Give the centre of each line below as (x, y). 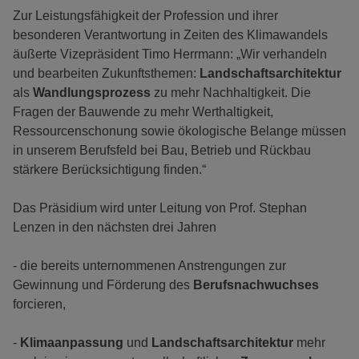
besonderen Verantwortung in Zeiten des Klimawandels (170, 35)
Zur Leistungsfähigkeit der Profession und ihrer (145, 16)
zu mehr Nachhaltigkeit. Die (232, 93)
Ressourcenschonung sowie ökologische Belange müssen (179, 131)
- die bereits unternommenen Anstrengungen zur (149, 266)
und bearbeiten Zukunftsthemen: (106, 74)
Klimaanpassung (73, 343)
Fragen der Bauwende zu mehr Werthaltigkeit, (143, 112)
